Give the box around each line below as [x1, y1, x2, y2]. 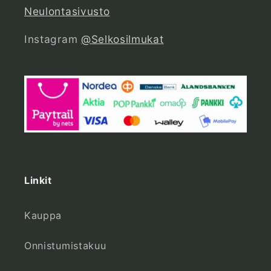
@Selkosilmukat [80, 33, 164, 46]
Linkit [24, 174, 52, 187]
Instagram [24, 33, 81, 46]
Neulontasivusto [24, 4, 110, 18]
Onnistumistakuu [24, 239, 106, 252]
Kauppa [24, 209, 62, 221]
